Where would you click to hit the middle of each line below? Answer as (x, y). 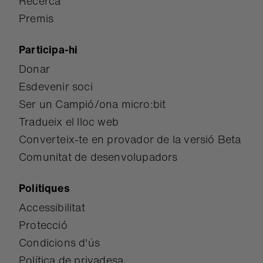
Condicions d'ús (59, 242)
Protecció (43, 225)
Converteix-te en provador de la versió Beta (130, 139)
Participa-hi (48, 49)
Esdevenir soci (56, 86)
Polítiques (44, 188)
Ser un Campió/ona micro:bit (92, 104)
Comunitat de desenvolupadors (98, 157)
